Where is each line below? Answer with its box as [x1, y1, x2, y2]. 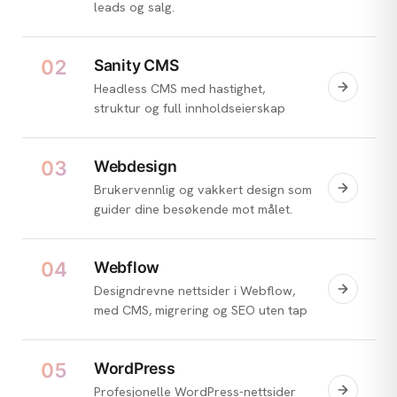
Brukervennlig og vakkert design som [94, 181, 312, 198]
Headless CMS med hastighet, [94, 80, 265, 97]
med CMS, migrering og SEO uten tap [94, 301, 307, 318]
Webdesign [94, 157, 177, 176]
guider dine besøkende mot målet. [94, 200, 292, 217]
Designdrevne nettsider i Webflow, [94, 282, 295, 299]
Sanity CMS [94, 56, 179, 75]
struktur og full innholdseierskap [94, 99, 285, 116]
